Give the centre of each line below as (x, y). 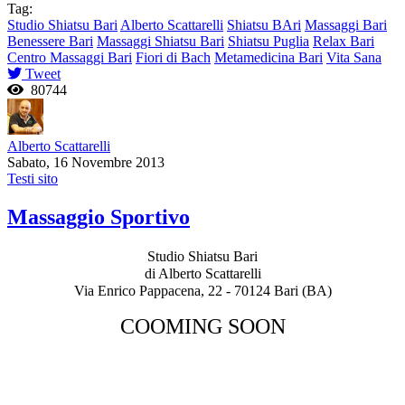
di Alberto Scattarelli (202, 273)
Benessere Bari (50, 41)
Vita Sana (354, 57)
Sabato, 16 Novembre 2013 (86, 162)
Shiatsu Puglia (268, 41)
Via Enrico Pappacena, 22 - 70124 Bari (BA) (202, 290)
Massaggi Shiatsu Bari (160, 41)
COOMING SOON (202, 326)
